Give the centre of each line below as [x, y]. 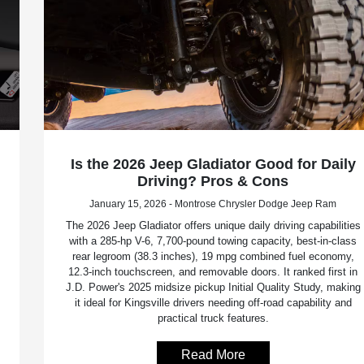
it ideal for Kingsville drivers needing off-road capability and [213, 303]
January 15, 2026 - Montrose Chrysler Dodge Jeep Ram [213, 204]
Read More [213, 355]
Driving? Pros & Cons [213, 182]
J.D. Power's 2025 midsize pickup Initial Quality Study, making [213, 288]
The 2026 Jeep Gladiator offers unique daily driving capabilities [213, 226]
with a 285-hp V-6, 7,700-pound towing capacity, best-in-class [213, 241]
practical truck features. [213, 318]
